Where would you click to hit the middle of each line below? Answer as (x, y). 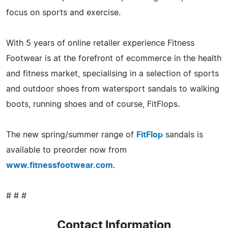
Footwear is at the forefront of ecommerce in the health (114, 58)
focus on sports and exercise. (63, 12)
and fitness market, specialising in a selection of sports (112, 74)
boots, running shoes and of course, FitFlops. (93, 104)
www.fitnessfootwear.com (60, 165)
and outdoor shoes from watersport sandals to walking (113, 89)
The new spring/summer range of (71, 135)
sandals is (183, 135)
